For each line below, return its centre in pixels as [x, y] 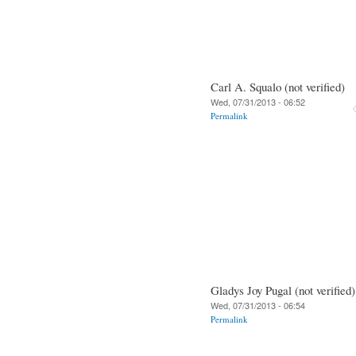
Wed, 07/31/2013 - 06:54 [258, 305]
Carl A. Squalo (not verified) [278, 86]
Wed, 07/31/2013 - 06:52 [258, 101]
